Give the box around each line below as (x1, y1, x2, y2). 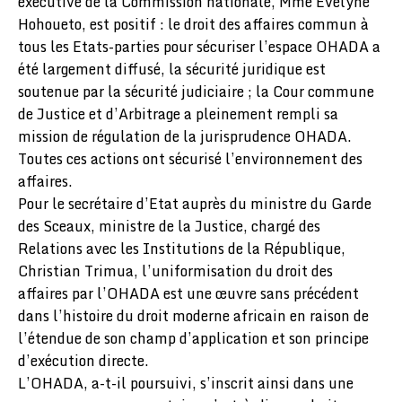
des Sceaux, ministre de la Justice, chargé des (18, 214, 320, 238)
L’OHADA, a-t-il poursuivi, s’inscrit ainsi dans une (18, 371, 354, 395)
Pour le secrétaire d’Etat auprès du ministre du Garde (18, 192, 371, 215)
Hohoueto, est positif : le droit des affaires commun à (18, 13, 369, 36)
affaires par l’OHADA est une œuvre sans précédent (18, 282, 359, 305)
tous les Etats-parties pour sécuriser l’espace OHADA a (18, 35, 380, 58)
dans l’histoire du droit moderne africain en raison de (18, 304, 369, 328)
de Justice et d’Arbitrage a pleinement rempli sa (18, 102, 338, 126)
